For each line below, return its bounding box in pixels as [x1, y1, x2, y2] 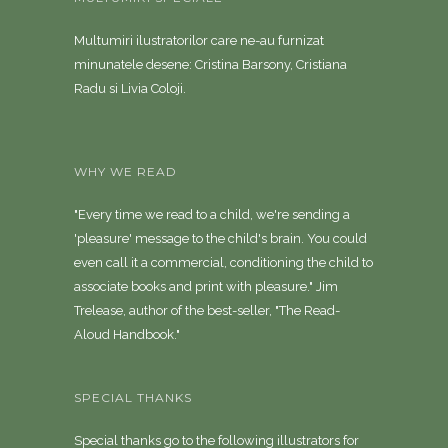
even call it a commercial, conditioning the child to [74, 255, 373, 270]
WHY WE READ [74, 164, 177, 179]
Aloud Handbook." [74, 327, 180, 342]
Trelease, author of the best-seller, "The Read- [74, 303, 340, 318]
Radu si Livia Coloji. [74, 81, 186, 96]
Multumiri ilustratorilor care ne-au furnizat [74, 33, 324, 48]
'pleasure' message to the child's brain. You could [74, 231, 367, 246]
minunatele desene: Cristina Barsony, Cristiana [74, 57, 347, 72]
